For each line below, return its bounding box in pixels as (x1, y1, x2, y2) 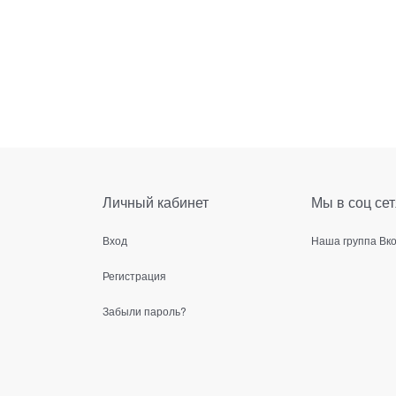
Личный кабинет (103, 192, 209, 213)
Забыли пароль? (103, 303, 187, 319)
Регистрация (103, 268, 166, 284)
